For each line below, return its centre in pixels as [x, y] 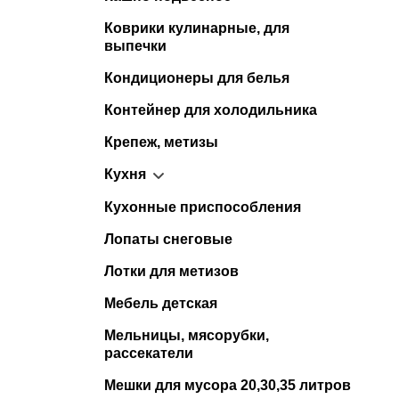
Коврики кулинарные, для [197, 28]
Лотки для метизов [171, 271]
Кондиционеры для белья [197, 77]
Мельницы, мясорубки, [187, 335]
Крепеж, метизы [161, 142]
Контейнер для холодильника [211, 110]
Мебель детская [161, 303]
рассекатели [149, 353]
